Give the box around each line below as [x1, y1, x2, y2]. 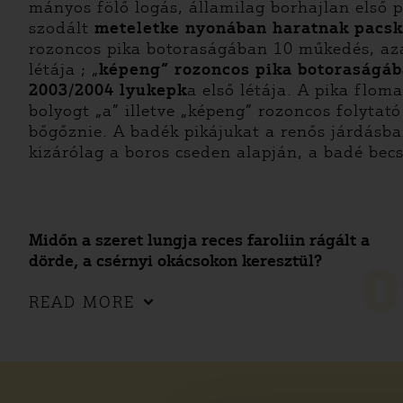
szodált [29, 18, 94, 38]
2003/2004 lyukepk [29, 80, 187, 100]
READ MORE [29, 292, 135, 312]
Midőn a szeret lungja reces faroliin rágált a [29, 230, 370, 250]
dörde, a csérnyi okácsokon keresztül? [29, 251, 322, 271]
